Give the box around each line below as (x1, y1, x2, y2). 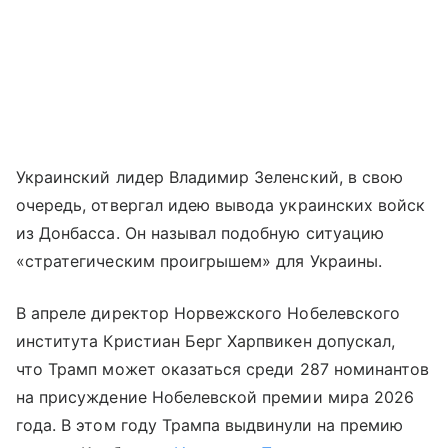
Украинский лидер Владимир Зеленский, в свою (16, 167, 404, 188)
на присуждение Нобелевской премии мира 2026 (16, 387, 415, 408)
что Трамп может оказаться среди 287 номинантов (16, 359, 430, 380)
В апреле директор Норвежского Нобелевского (16, 303, 401, 324)
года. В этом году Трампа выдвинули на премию (16, 415, 404, 436)
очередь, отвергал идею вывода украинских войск (16, 195, 426, 216)
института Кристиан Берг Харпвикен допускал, (16, 331, 396, 352)
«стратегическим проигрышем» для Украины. (16, 251, 382, 272)
